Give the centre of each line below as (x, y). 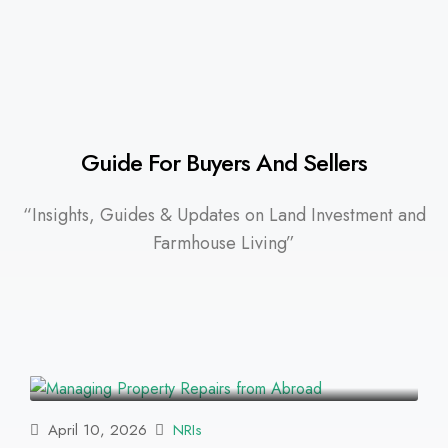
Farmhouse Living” (224, 242)
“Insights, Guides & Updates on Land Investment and (224, 214)
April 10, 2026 (95, 430)
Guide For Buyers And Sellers (224, 162)
